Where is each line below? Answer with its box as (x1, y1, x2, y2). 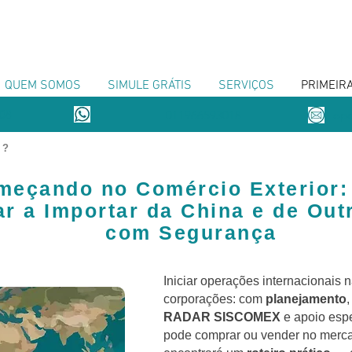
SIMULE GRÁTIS (108, 78, 192, 93)
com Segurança (105, 222, 277, 244)
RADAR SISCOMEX (163, 310, 280, 324)
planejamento (266, 292, 346, 306)
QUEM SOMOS (5, 78, 81, 93)
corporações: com (163, 292, 266, 306)
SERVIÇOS (218, 78, 274, 93)
